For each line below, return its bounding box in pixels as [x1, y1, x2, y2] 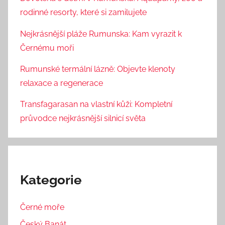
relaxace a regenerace [20, 78, 103, 88]
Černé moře [20, 202, 64, 212]
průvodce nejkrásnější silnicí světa [20, 114, 146, 124]
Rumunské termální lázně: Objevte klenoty [20, 64, 175, 74]
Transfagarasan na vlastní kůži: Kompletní [20, 99, 172, 109]
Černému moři [20, 43, 74, 53]
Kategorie [20, 172, 82, 188]
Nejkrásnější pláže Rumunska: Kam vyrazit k [20, 29, 182, 39]
